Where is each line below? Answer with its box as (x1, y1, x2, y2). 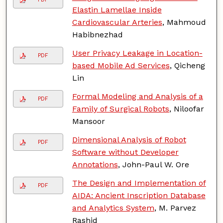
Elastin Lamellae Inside (72, 4, 162, 14)
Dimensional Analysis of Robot (72, 134, 186, 144)
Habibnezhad (72, 29, 123, 39)
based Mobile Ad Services (72, 60, 170, 70)
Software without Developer (72, 147, 179, 157)
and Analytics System (72, 203, 154, 213)
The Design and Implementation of (72, 178, 206, 188)
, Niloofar (169, 104, 204, 113)
